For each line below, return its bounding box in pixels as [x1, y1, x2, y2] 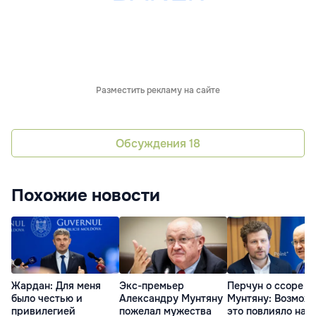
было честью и [11, 291, 83, 305]
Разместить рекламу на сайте [96, 85, 220, 97]
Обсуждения [116, 135, 189, 151]
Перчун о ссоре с [227, 279, 312, 292]
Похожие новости [11, 185, 160, 207]
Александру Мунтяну [119, 291, 223, 305]
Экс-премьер [119, 279, 184, 292]
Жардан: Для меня [11, 279, 101, 292]
